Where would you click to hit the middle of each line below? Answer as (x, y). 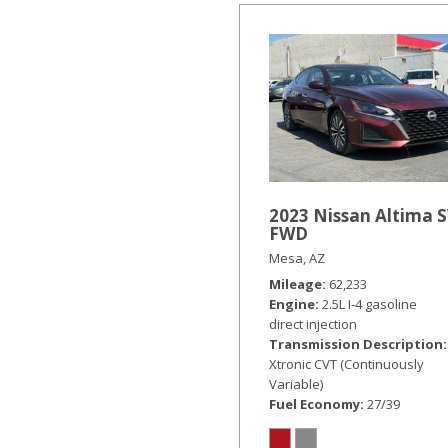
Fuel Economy (314, 404)
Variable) (296, 384)
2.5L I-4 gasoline (369, 304)
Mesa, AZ (297, 258)
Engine (292, 304)
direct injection (313, 324)
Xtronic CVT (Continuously (346, 364)
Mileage (295, 284)
